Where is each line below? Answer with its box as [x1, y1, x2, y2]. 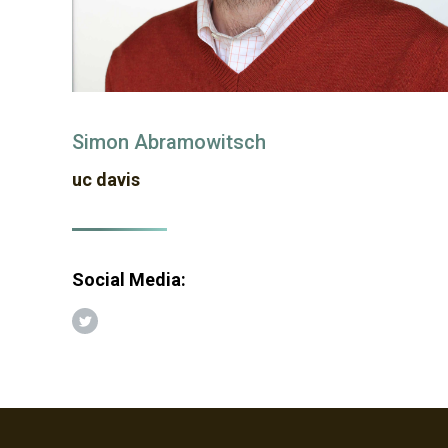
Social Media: [72, 269, 190, 291]
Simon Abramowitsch [72, 130, 266, 155]
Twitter [84, 320, 130, 337]
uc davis [72, 169, 140, 191]
